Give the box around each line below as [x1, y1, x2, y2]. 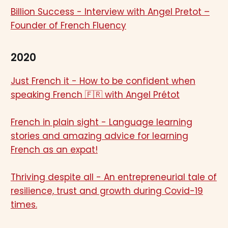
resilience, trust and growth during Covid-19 [10, 184, 203, 197]
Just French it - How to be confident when [10, 74, 195, 87]
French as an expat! [10, 143, 98, 156]
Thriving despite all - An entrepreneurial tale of [10, 170, 217, 183]
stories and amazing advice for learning [10, 129, 188, 142]
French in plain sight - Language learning [10, 116, 192, 128]
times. [10, 198, 37, 211]
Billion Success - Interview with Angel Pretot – [10, 5, 210, 18]
